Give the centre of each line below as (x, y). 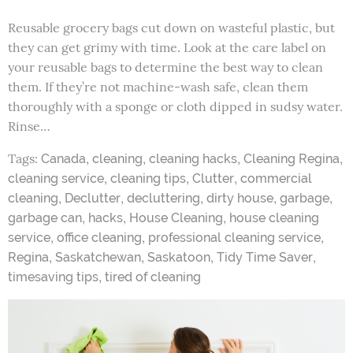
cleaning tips (148, 178)
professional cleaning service (234, 237)
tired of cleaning (153, 277)
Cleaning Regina (292, 158)
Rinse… (29, 126)
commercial (276, 178)
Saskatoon (179, 257)
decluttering (163, 198)
